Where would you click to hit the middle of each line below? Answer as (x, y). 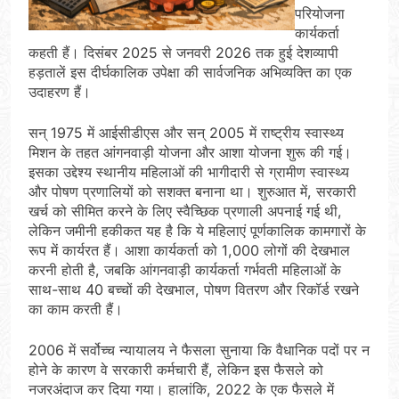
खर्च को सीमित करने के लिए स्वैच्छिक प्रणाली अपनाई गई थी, (185, 212)
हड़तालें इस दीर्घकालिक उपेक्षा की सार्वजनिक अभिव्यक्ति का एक (190, 73)
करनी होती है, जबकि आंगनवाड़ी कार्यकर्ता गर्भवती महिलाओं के (185, 270)
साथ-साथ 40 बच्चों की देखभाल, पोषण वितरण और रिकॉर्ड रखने (194, 290)
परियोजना (320, 14)
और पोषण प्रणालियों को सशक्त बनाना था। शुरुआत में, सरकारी (192, 192)
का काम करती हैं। (76, 309)
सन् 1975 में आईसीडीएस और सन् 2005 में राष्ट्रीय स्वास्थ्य (186, 133)
